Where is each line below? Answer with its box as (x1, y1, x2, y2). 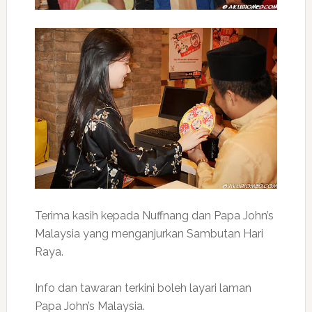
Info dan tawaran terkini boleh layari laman (34, 281, 251, 295)
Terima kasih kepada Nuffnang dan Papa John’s (34, 209, 274, 223)
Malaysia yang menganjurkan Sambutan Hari (34, 227, 263, 241)
